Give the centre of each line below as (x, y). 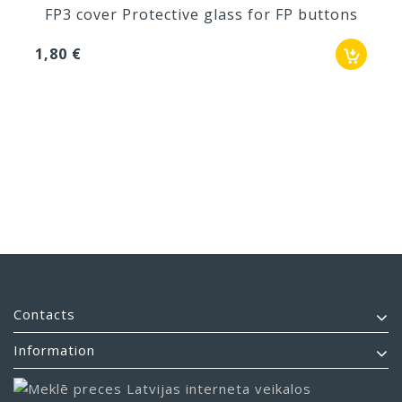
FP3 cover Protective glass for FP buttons (201, 15)
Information (54, 350)
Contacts (44, 315)
